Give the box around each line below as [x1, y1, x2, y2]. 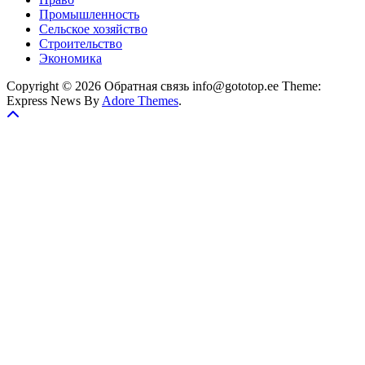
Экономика [39, 51, 102, 65]
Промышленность [39, 7, 139, 21]
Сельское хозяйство [39, 22, 147, 36]
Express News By [7, 94, 102, 108]
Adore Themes [102, 94, 178, 108]
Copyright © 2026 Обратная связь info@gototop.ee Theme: [7, 79, 321, 93]
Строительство [39, 37, 122, 51]
